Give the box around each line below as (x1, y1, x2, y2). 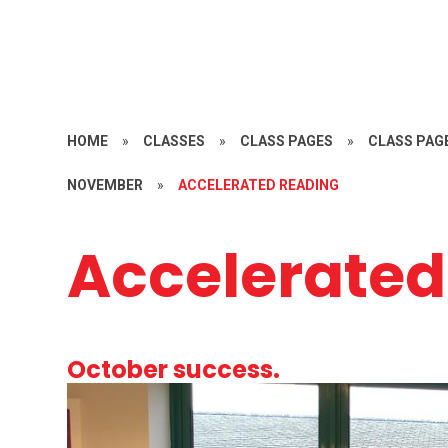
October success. (67, 352, 281, 386)
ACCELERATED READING (178, 176, 340, 193)
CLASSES (143, 132, 206, 149)
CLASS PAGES (240, 132, 334, 149)
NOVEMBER (67, 176, 144, 193)
